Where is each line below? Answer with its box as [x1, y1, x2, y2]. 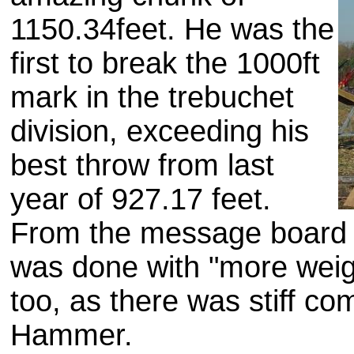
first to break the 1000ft [10, 47, 320, 80]
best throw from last [10, 149, 274, 182]
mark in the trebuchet [10, 81, 294, 114]
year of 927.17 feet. [10, 183, 271, 216]
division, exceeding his [10, 115, 309, 148]
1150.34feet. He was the [10, 13, 334, 46]
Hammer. [10, 318, 133, 352]
